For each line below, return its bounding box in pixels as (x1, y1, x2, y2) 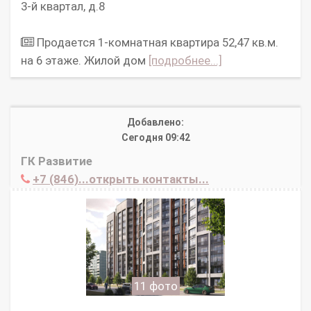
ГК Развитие (21, 154, 92, 169)
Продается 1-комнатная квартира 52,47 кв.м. (34, 35, 278, 50)
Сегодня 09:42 (121, 132, 190, 144)
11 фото (133, 279, 178, 294)
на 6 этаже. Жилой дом (21, 53, 149, 68)
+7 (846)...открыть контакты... (33, 172, 209, 187)
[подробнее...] (149, 53, 222, 68)
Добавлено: (127, 117, 184, 128)
